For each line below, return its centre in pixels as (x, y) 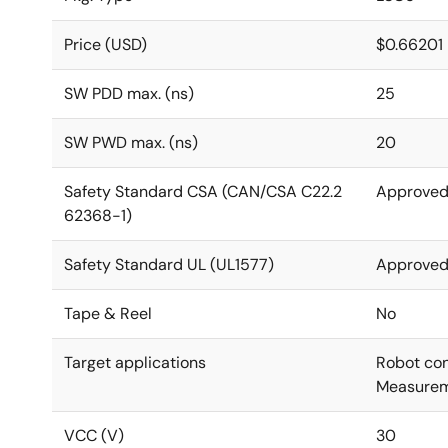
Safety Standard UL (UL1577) (169, 264)
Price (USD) (105, 44)
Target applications (135, 362)
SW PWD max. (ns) (131, 142)
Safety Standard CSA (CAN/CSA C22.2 (203, 191)
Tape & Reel (108, 313)
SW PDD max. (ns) (129, 93)
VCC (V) (94, 435)
